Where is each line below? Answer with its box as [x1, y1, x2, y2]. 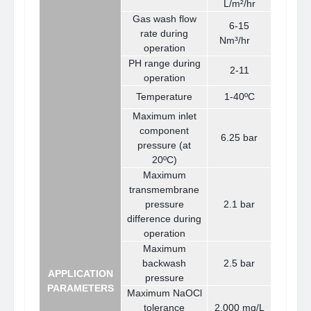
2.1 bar [224, 199, 255, 210]
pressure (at [137, 140, 192, 151]
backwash [142, 258, 187, 269]
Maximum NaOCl [126, 287, 202, 299]
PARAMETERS [47, 283, 114, 294]
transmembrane [129, 184, 200, 196]
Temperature [136, 91, 193, 103]
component [140, 125, 190, 137]
